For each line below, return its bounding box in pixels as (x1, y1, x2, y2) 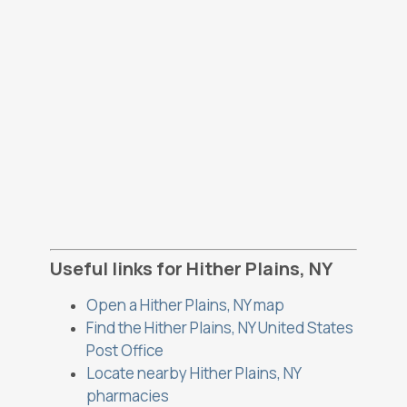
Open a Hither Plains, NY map (86, 294, 284, 316)
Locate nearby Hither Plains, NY (86, 362, 301, 384)
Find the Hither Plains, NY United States (86, 317, 353, 339)
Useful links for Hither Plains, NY (50, 256, 333, 282)
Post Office (86, 340, 164, 362)
